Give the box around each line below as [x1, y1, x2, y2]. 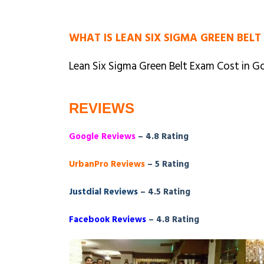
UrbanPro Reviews [69, 156, 145, 171]
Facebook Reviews [69, 212, 146, 227]
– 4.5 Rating [138, 184, 190, 199]
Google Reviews [69, 128, 136, 144]
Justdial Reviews [69, 184, 138, 199]
